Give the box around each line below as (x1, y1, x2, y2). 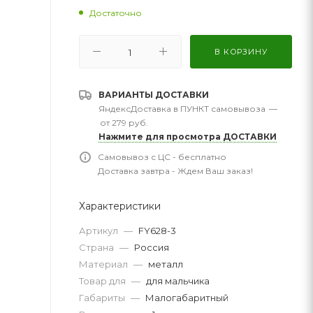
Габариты (79, 291, 127, 303)
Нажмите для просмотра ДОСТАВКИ (99, 131, 277, 142)
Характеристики (79, 199, 161, 212)
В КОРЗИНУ (214, 46, 268, 57)
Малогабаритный (145, 291, 228, 303)
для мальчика (146, 275, 210, 286)
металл (148, 258, 183, 270)
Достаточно (89, 7, 142, 18)
